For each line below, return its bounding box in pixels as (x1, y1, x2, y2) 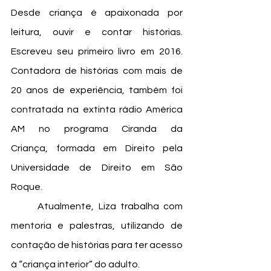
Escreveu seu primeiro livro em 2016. (11, 46, 183, 56)
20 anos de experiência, (11, 85, 125, 95)
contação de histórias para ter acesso (11, 240, 183, 250)
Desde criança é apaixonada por (11, 7, 183, 18)
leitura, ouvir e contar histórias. (11, 27, 183, 37)
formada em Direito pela (48, 143, 183, 153)
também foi (124, 85, 183, 95)
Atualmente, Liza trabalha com (11, 201, 38, 211)
